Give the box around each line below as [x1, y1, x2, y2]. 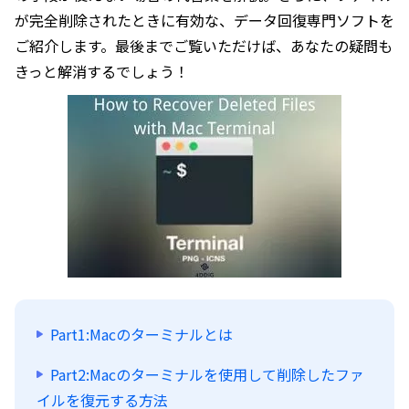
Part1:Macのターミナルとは [50, 323, 233, 345]
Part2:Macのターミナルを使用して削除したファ [50, 363, 364, 385]
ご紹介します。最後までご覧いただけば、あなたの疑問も [15, 35, 393, 57]
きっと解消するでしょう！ [15, 60, 189, 82]
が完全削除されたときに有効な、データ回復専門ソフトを [15, 9, 394, 31]
